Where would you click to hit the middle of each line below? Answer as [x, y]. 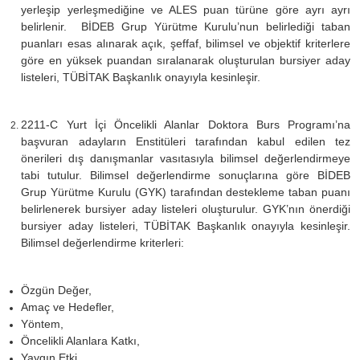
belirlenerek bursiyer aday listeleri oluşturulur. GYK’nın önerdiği [186, 209]
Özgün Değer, [57, 290]
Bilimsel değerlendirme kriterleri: [103, 242]
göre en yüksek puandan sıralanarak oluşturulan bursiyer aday [186, 60]
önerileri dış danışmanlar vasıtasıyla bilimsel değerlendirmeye [186, 158]
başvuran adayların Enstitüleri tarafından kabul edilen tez [186, 141]
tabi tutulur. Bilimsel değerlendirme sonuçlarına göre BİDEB [186, 175]
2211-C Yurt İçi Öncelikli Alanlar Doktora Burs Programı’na [186, 124]
